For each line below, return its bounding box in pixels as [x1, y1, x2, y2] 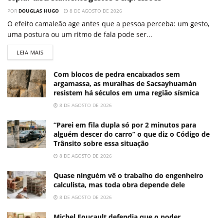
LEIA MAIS [17, 49, 44, 56]
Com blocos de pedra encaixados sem [54, 70, 180, 79]
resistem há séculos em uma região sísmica [54, 88, 199, 98]
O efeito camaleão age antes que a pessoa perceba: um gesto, [7, 19, 209, 29]
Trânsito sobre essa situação [54, 139, 149, 148]
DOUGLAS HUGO [18, 7, 59, 15]
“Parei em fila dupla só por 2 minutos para [54, 120, 196, 130]
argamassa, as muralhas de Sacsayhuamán [54, 79, 197, 89]
